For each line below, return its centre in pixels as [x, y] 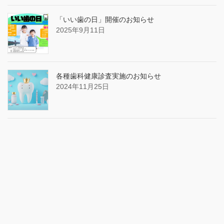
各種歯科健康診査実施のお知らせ [108, 76]
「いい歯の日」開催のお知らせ [105, 20]
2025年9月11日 [80, 30]
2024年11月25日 [82, 87]
